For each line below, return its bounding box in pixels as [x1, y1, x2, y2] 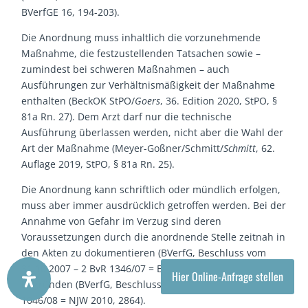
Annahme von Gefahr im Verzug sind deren [21, 214, 222, 228]
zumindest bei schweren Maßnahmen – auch [21, 63, 230, 76]
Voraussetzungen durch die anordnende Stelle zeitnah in [21, 230, 286, 244]
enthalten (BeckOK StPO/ [21, 94, 135, 108]
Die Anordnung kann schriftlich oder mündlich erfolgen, [21, 183, 281, 197]
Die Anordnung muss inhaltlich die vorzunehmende [21, 31, 261, 45]
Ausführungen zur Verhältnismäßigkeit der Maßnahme [21, 78, 276, 92]
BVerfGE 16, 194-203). [21, 5, 120, 19]
